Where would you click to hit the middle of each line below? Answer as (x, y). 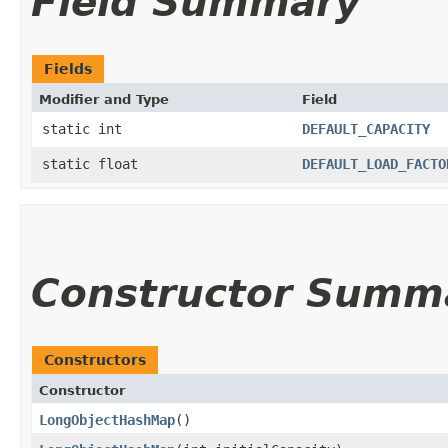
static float (90, 163)
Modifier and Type (104, 99)
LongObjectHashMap (107, 419)
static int (82, 128)
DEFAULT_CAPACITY (366, 128)
